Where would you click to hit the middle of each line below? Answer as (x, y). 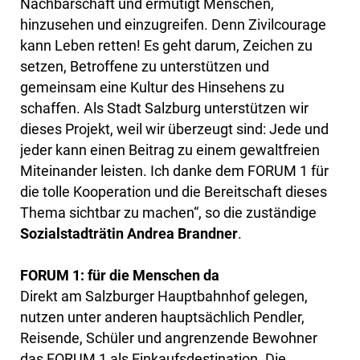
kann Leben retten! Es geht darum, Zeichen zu (166, 46)
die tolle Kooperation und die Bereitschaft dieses (174, 192)
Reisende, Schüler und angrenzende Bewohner (169, 338)
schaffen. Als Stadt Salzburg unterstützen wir (164, 108)
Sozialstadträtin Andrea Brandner (129, 234)
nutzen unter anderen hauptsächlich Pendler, (162, 317)
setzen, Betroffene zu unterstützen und (145, 67)
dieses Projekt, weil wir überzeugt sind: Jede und (174, 129)
